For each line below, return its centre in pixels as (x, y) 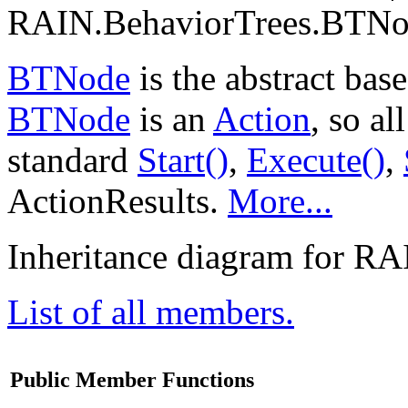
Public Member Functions (132, 379)
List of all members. (151, 312)
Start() (183, 160)
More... (280, 201)
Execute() (316, 160)
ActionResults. (117, 201)
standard (72, 160)
